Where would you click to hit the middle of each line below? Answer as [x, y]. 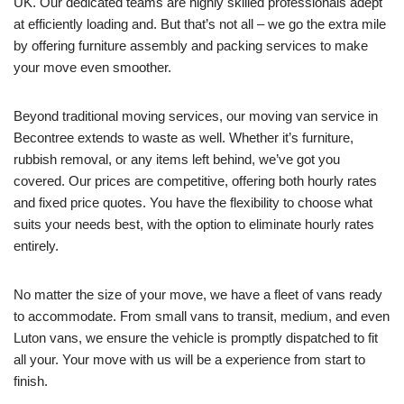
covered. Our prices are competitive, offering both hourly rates [195, 181]
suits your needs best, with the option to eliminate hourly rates [194, 224]
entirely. [36, 246]
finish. [31, 381]
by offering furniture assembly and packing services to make [191, 46]
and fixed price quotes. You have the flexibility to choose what [193, 202]
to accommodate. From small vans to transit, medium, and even [202, 316]
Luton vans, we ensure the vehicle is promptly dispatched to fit [196, 338]
